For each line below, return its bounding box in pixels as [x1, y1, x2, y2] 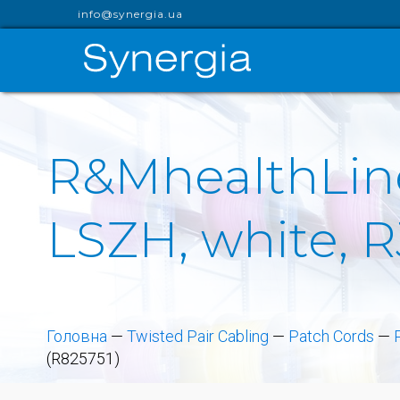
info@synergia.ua [78, 7, 184, 21]
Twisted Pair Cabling [127, 327, 269, 346]
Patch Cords [288, 327, 374, 346]
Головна [46, 327, 107, 346]
